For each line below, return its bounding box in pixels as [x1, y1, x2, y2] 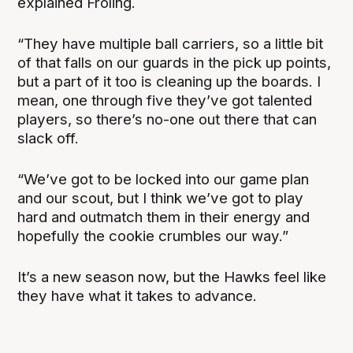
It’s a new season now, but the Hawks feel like [17, 267, 327, 286]
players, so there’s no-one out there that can [17, 110, 318, 128]
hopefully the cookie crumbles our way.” [17, 226, 289, 245]
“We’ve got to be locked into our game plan [17, 169, 310, 188]
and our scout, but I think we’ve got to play [17, 188, 304, 207]
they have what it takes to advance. [17, 286, 258, 305]
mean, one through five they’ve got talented [17, 91, 313, 110]
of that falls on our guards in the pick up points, [17, 53, 332, 72]
